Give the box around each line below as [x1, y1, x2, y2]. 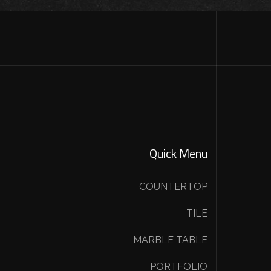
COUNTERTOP [139, 181, 208, 193]
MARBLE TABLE [133, 234, 208, 246]
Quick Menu [149, 144, 208, 163]
